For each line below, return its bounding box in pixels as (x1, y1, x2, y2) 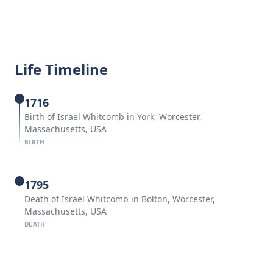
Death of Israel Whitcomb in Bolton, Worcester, (24, 193, 215, 205)
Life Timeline (15, 59, 108, 79)
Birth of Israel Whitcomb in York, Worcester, (24, 111, 202, 122)
